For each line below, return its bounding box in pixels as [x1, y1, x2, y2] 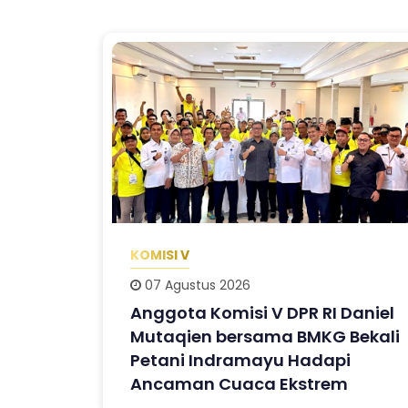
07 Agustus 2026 [141, 275, 251, 294]
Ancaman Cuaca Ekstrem [130, 372, 349, 395]
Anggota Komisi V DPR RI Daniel [130, 301, 395, 324]
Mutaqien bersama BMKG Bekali [130, 324, 401, 348]
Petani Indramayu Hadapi [130, 348, 352, 372]
